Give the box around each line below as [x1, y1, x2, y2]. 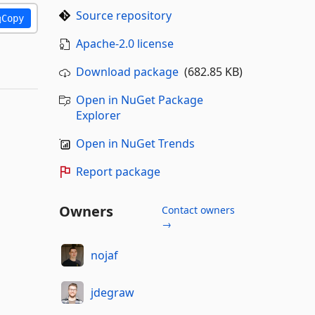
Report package [75, 164, 160, 179]
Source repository [75, 8, 172, 23]
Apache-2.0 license [75, 36, 174, 51]
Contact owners [161, 203, 235, 217]
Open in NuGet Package [75, 92, 203, 108]
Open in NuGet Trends [75, 136, 195, 151]
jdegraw [91, 284, 134, 300]
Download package [75, 64, 179, 79]
